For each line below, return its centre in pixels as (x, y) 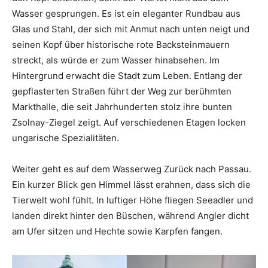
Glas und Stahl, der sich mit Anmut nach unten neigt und (131, 29)
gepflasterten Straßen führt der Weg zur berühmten (122, 92)
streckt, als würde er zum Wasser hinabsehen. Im (116, 60)
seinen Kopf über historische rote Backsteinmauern (121, 45)
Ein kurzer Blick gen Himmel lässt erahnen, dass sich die (131, 185)
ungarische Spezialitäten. (66, 138)
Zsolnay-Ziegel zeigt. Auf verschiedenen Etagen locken (129, 123)
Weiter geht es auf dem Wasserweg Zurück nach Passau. (132, 169)
